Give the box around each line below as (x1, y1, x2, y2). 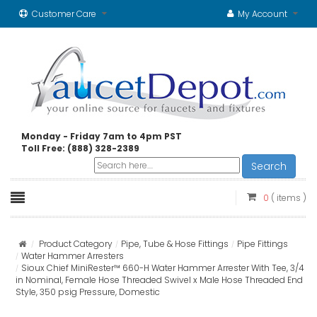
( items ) (271, 192, 306, 204)
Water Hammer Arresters (21, 250, 124, 262)
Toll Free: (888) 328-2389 (21, 142, 139, 154)
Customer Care (32, 8, 96, 20)
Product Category (39, 238, 113, 250)
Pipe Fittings (237, 238, 288, 250)
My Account (238, 8, 287, 20)
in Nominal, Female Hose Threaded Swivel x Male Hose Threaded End (16, 274, 303, 286)
